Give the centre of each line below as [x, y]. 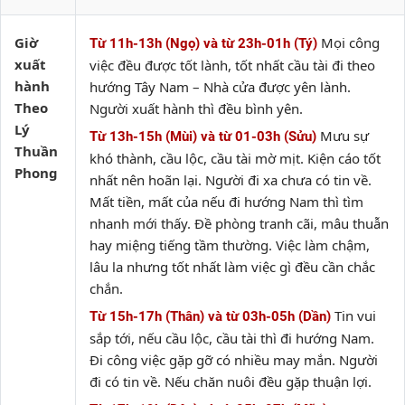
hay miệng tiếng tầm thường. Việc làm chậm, [230, 245]
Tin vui [355, 316]
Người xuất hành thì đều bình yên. [196, 108]
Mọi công [350, 42]
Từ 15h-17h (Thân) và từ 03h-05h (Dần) [210, 316]
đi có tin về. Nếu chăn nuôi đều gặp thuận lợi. [231, 381]
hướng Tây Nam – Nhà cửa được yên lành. [220, 87]
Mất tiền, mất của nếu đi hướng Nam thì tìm [226, 202]
